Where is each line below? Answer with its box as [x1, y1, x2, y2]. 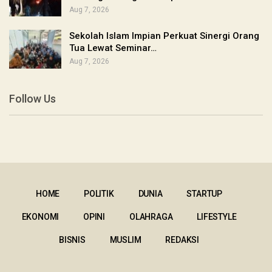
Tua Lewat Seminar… [69, 42, 157, 54]
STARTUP [186, 188, 222, 199]
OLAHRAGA [129, 211, 173, 222]
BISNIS [59, 234, 86, 245]
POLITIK [84, 188, 114, 199]
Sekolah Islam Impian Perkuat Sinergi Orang [69, 30, 259, 42]
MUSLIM [109, 234, 141, 245]
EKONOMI [21, 211, 59, 222]
